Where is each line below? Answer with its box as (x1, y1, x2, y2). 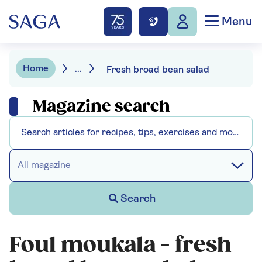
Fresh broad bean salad (106, 65, 209, 75)
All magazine (18, 161, 71, 170)
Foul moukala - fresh (9, 232, 232, 258)
